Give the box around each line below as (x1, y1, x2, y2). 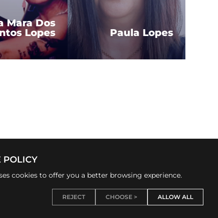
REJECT (62, 193, 85, 200)
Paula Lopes (110, 26, 173, 38)
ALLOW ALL (158, 193, 193, 200)
